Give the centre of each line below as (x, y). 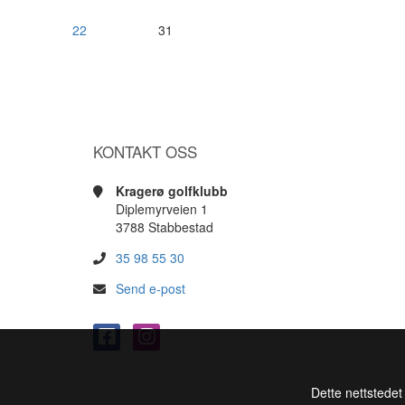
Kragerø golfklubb (172, 190)
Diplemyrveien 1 (162, 208)
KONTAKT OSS (146, 151)
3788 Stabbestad (165, 226)
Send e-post (151, 288)
